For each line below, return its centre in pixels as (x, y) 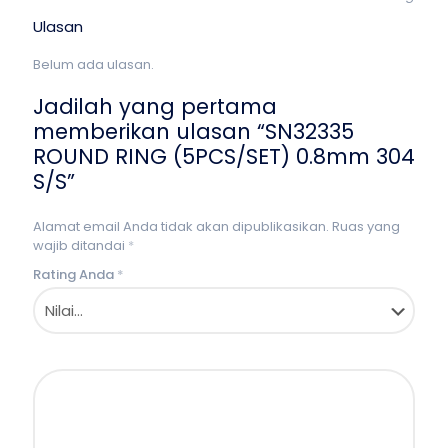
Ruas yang (366, 226)
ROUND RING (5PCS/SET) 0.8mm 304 (224, 156)
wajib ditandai (80, 245)
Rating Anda (75, 274)
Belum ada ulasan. (93, 64)
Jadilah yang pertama (155, 106)
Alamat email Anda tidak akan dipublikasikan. (181, 226)
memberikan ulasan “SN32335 (193, 131)
